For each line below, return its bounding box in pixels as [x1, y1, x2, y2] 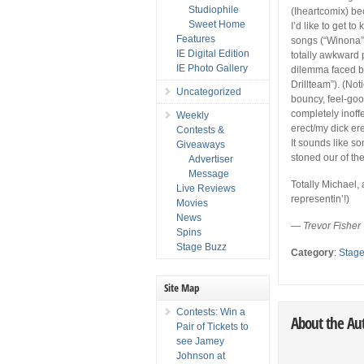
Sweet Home [188, 18, 245, 30]
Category [291, 246, 335, 258]
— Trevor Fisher [291, 219, 362, 232]
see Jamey [176, 335, 224, 347]
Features [176, 32, 215, 45]
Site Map [164, 279, 199, 295]
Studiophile [188, 3, 239, 15]
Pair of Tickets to [176, 320, 249, 332]
